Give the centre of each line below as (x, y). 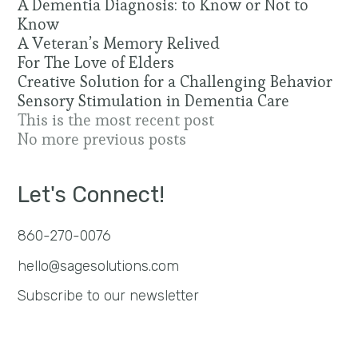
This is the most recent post (116, 121)
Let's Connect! (91, 195)
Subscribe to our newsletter (109, 296)
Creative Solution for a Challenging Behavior (175, 82)
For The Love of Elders (96, 63)
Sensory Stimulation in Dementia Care (154, 101)
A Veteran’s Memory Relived (119, 44)
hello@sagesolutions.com (99, 265)
